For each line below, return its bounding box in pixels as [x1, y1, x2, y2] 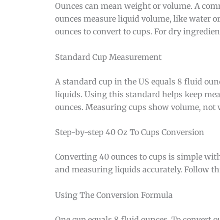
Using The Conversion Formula [55, 190, 173, 200]
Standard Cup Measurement [55, 52, 162, 62]
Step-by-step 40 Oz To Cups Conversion [55, 127, 204, 137]
